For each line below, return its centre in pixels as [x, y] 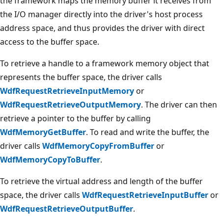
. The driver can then [179, 104]
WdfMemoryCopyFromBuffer [98, 146]
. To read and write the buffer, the [148, 132]
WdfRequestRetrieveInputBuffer [145, 195]
